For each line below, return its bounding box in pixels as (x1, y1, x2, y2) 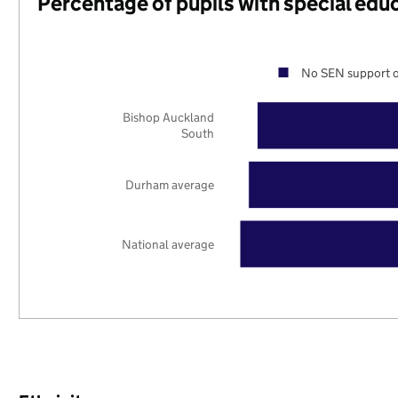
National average (122, 235, 215, 252)
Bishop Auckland (123, 109, 215, 126)
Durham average (125, 176, 215, 193)
